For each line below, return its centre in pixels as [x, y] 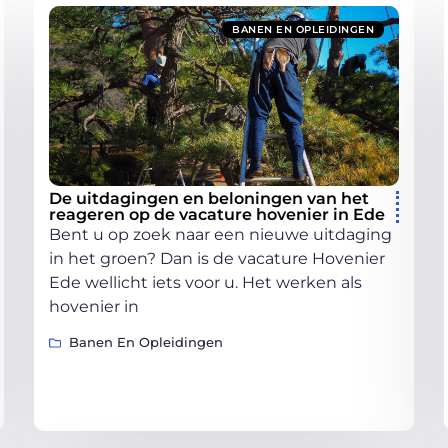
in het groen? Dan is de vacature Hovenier [217, 258]
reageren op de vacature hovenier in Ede [217, 214]
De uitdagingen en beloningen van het [209, 198]
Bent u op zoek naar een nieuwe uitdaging [220, 234]
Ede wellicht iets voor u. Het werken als [205, 282]
